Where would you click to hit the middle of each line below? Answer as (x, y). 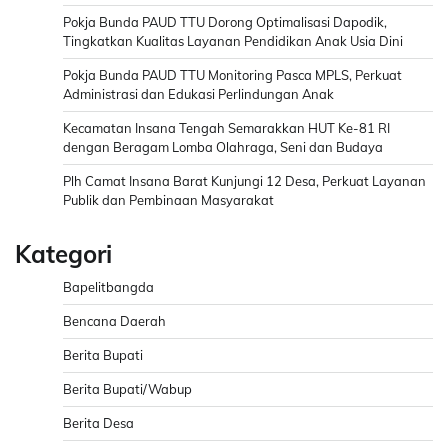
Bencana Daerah (114, 321)
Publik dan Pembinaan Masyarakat (168, 200)
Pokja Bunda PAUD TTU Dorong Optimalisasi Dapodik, (225, 22)
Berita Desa (98, 423)
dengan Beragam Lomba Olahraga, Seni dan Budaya (223, 147)
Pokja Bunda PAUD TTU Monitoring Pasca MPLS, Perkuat (232, 75)
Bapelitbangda (108, 287)
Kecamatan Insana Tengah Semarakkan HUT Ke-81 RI (226, 128)
